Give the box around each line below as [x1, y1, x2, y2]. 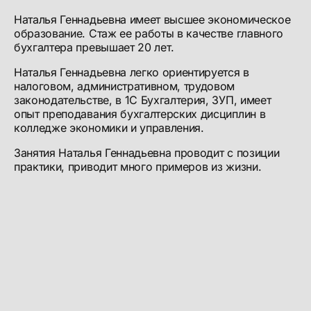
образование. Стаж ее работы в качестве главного [14, 26, 283, 40]
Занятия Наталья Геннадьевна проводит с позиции [14, 146, 280, 160]
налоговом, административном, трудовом [14, 79, 235, 93]
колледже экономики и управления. [14, 121, 204, 135]
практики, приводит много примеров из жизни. [14, 160, 262, 174]
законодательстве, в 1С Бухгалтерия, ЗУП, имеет [14, 93, 271, 107]
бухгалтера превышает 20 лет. [14, 40, 175, 54]
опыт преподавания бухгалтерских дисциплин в [14, 107, 266, 121]
